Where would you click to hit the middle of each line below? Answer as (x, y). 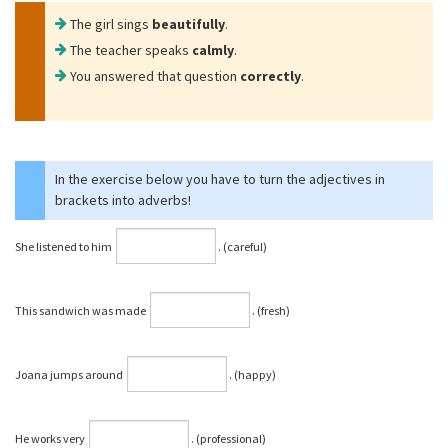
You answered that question (155, 76)
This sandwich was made (81, 310)
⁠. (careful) (242, 246)
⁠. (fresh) (271, 310)
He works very (51, 438)
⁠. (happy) (252, 374)
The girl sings (111, 24)
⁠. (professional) (228, 438)
